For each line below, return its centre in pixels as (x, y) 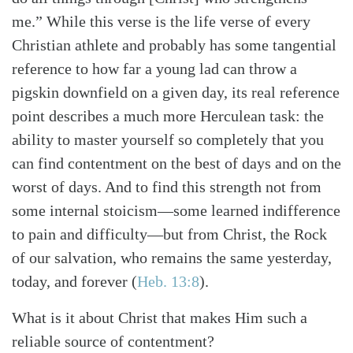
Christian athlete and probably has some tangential (174, 45)
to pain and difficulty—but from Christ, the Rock (169, 234)
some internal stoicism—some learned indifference (176, 210)
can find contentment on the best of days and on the (176, 163)
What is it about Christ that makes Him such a (160, 317)
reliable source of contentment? (113, 341)
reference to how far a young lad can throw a (154, 68)
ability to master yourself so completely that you (168, 139)
